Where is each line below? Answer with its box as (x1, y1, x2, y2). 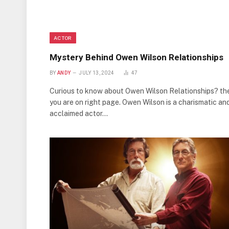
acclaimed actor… (50, 109, 108, 118)
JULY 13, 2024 (79, 70, 114, 76)
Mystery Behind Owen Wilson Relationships (50, 52, 223, 63)
